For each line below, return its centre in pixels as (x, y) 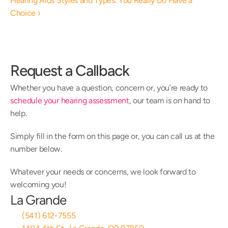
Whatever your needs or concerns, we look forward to (103, 172)
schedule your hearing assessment (70, 101)
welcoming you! (38, 184)
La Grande (38, 200)
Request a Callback (70, 70)
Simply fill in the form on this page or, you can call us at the (112, 136)
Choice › (25, 13)
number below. (36, 149)
